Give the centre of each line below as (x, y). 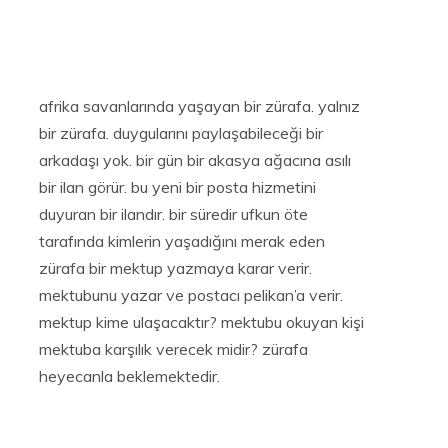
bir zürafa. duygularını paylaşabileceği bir (181, 133)
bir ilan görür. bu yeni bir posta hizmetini (177, 187)
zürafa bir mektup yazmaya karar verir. (175, 268)
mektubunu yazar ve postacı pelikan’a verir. (191, 295)
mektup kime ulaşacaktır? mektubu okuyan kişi (201, 322)
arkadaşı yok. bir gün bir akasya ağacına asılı (195, 160)
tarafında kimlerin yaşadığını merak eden (182, 241)
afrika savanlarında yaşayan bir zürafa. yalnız (199, 106)
